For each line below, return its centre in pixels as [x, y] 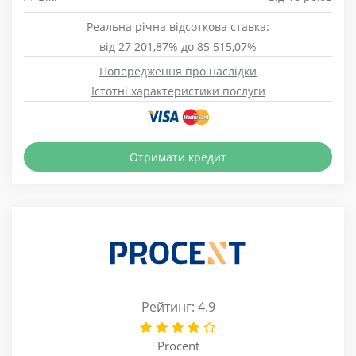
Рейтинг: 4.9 [178, 307]
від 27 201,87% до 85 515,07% [178, 46]
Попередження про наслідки [178, 71]
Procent [178, 346]
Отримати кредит [178, 157]
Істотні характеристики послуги [178, 91]
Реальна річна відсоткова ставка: [178, 27]
